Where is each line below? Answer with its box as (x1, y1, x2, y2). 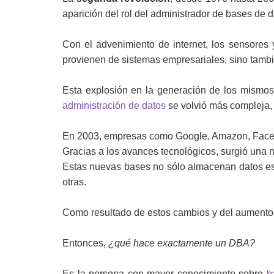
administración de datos (62, 100, 166, 111)
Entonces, (62, 238, 108, 248)
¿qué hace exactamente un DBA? (108, 238, 255, 248)
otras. (62, 177, 86, 187)
